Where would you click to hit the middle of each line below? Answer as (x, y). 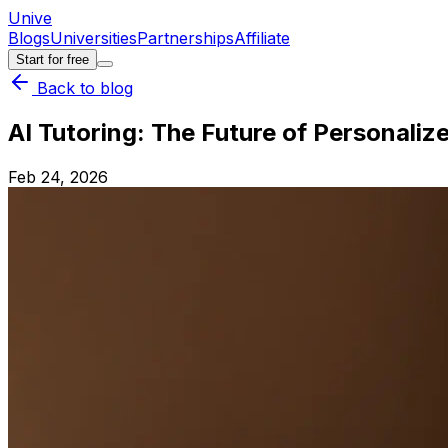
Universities (93, 38)
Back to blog (82, 88)
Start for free (52, 59)
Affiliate (262, 38)
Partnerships (185, 38)
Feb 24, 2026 (58, 176)
